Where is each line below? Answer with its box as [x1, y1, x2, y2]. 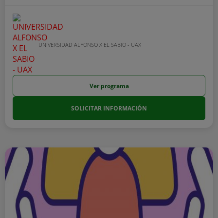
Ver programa [89, 81, 129, 90]
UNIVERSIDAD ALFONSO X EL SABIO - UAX [38, 40, 141, 48]
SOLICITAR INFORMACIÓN [71, 104, 147, 112]
